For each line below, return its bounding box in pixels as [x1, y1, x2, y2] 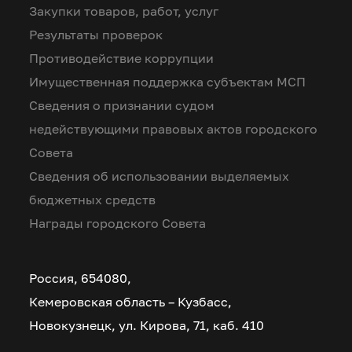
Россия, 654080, [29, 269, 132, 286]
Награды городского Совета [29, 214, 207, 231]
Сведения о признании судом [29, 97, 215, 113]
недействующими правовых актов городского [29, 120, 318, 137]
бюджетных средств [29, 191, 156, 207]
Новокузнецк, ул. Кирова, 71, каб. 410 [29, 317, 265, 333]
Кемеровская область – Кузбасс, [29, 293, 233, 310]
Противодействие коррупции [29, 49, 214, 66]
